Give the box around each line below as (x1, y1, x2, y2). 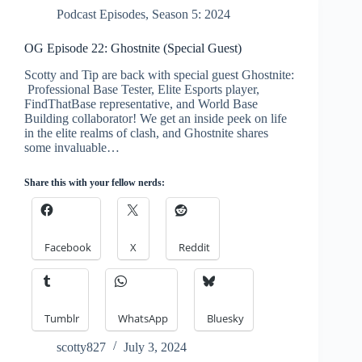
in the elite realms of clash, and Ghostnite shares (24, 125, 268, 140)
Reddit (179, 239, 210, 255)
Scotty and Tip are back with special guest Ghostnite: (24, 67, 294, 82)
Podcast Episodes (57, 7, 145, 22)
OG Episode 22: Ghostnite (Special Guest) (24, 41, 242, 56)
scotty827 (57, 339, 106, 354)
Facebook (44, 239, 91, 255)
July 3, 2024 (124, 339, 187, 354)
